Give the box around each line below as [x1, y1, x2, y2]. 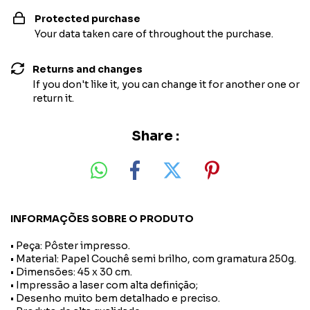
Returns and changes [32, 63, 143, 75]
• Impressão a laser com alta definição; [10, 278, 198, 291]
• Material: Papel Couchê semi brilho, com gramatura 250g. [10, 252, 296, 265]
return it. [32, 92, 74, 104]
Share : [131, 127, 179, 145]
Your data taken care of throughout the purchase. [35, 28, 273, 40]
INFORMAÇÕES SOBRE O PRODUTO [10, 212, 194, 225]
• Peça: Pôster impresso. [10, 239, 130, 252]
